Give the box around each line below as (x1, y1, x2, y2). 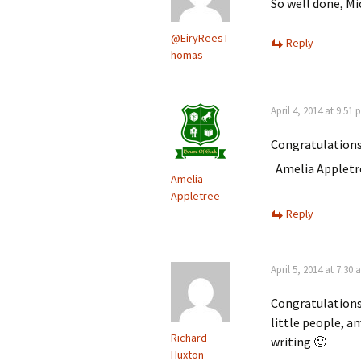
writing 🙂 (271, 334, 326, 351)
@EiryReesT (171, 31, 229, 45)
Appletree (171, 189, 220, 203)
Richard (171, 330, 207, 346)
